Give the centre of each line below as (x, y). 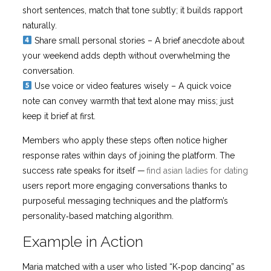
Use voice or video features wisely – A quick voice (131, 86)
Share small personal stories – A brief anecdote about (138, 41)
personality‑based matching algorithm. (98, 216)
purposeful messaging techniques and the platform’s (125, 201)
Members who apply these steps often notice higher (125, 140)
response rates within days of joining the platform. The (128, 155)
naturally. (39, 25)
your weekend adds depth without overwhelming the (126, 56)
